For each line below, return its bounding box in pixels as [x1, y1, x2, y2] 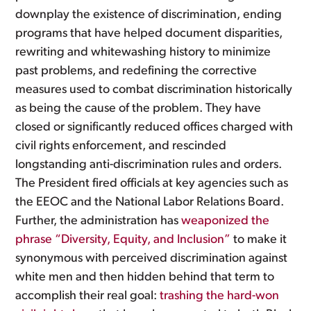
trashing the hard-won [160, 289, 280, 303]
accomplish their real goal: [15, 289, 160, 303]
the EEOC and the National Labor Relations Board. [15, 196, 285, 209]
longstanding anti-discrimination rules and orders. [15, 158, 283, 171]
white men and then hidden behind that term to [15, 271, 275, 284]
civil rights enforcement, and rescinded [15, 140, 227, 153]
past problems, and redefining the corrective [15, 65, 258, 78]
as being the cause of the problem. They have [15, 102, 262, 115]
